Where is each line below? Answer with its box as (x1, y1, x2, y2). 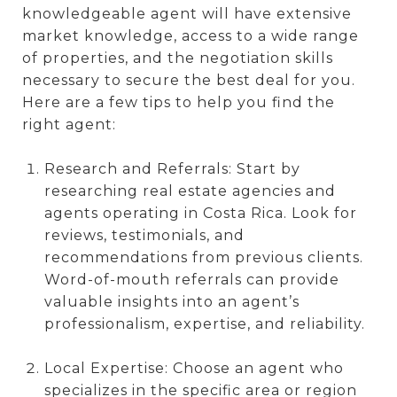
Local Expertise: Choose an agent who (43, 359, 344, 377)
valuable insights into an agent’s (43, 292, 300, 310)
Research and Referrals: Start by (43, 160, 300, 177)
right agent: (22, 115, 116, 133)
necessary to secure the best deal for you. (22, 71, 355, 89)
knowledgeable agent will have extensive (22, 4, 352, 22)
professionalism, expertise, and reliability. (43, 315, 365, 332)
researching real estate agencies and (43, 182, 336, 199)
